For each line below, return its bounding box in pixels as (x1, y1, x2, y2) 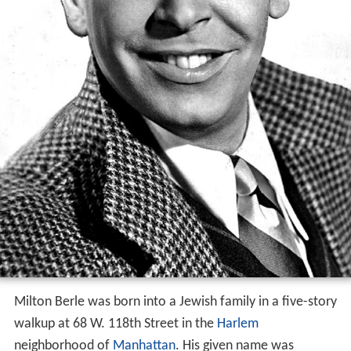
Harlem (216, 317, 259, 332)
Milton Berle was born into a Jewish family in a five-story (13, 295, 337, 310)
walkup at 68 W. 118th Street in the (13, 317, 217, 332)
